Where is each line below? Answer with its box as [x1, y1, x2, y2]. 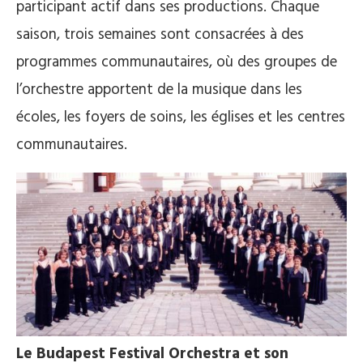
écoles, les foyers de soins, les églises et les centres [16, 105, 345, 130]
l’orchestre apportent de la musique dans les [16, 77, 302, 102]
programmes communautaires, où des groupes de [16, 49, 337, 75]
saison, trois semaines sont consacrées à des [16, 22, 304, 47]
